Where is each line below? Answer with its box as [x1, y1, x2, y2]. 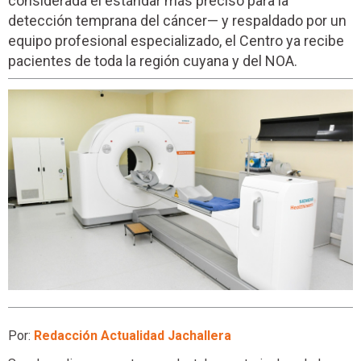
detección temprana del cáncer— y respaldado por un [8, 12, 346, 30]
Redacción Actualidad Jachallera [34, 328, 231, 344]
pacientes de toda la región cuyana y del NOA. [8, 52, 297, 70]
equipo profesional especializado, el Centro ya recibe [8, 32, 344, 50]
